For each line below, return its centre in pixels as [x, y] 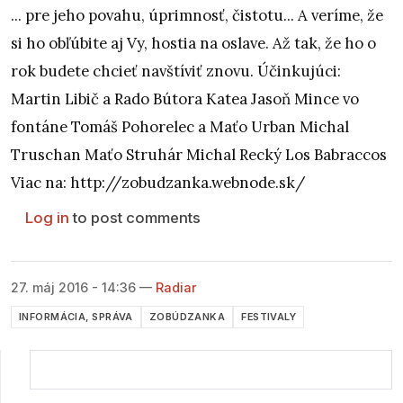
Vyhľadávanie [79, 363]
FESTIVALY [269, 317]
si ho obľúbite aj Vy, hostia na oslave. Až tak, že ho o [193, 43]
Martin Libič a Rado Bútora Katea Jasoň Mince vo [185, 99]
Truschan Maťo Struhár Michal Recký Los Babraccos [199, 154]
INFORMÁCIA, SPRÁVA [76, 317]
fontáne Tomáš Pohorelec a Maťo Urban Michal [180, 126]
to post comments [135, 217]
